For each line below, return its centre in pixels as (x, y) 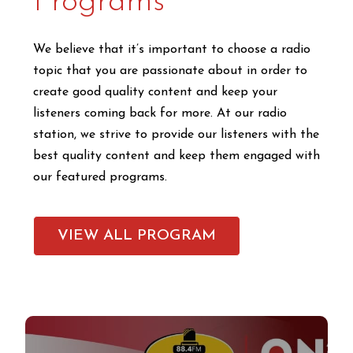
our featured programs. (100, 178)
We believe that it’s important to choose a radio (172, 50)
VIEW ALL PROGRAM (137, 236)
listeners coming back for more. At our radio (160, 114)
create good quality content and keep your (155, 93)
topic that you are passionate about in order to (170, 71)
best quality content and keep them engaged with (176, 156)
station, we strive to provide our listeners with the (176, 135)
